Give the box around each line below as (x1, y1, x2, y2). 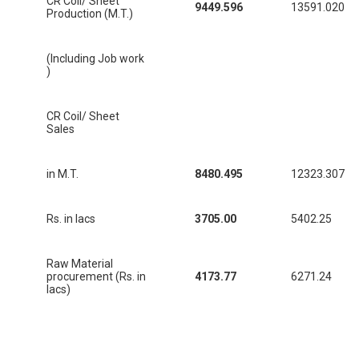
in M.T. (46, 167, 79, 181)
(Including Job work (46, 52, 144, 66)
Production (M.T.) (46, 7, 133, 21)
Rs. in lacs (46, 212, 95, 226)
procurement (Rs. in (46, 270, 146, 284)
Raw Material (46, 257, 113, 271)
